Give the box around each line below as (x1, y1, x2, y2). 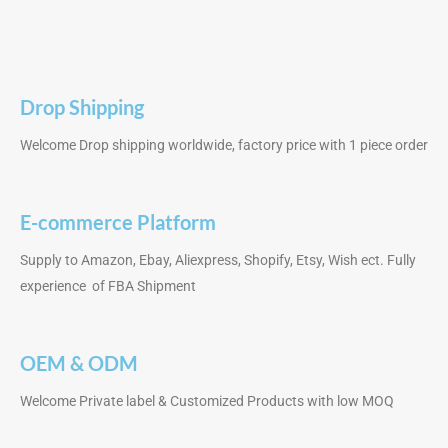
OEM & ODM (20, 351, 138, 376)
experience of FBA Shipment (20, 278, 196, 295)
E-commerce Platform (20, 210, 216, 235)
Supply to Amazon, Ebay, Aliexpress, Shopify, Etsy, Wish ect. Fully (20, 252, 416, 269)
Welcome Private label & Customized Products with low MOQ (20, 393, 394, 410)
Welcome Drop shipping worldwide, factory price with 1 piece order (20, 137, 428, 154)
